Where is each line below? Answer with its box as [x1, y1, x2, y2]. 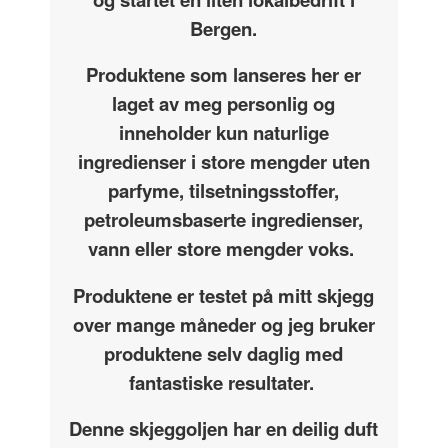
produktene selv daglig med [104, 339, 344, 367]
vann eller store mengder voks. [88, 235, 360, 263]
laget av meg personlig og [112, 90, 336, 118]
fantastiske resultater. [128, 368, 319, 396]
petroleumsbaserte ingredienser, [84, 206, 364, 234]
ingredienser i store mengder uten [77, 148, 370, 176]
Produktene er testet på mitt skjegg [73, 281, 375, 309]
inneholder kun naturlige [118, 119, 329, 147]
